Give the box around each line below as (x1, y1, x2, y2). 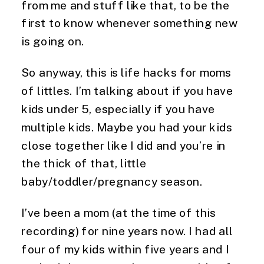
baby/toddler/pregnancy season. (21, 174, 203, 188)
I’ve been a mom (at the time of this (21, 206, 216, 219)
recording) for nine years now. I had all (21, 224, 233, 237)
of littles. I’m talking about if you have (21, 84, 233, 97)
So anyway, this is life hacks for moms (21, 65, 232, 79)
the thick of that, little (21, 156, 147, 170)
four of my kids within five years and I (21, 242, 229, 256)
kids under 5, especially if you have (21, 102, 215, 115)
